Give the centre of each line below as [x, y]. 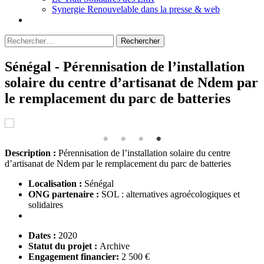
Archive [115, 246]
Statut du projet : [64, 246]
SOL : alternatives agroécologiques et [171, 194]
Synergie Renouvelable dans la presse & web [136, 9]
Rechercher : [28, 39]
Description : [32, 153]
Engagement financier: [75, 256]
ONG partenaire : [65, 194]
